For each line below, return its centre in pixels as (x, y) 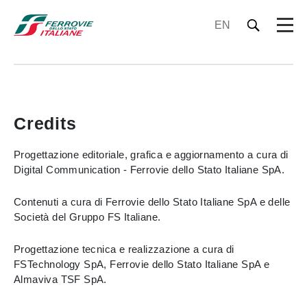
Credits (45, 123)
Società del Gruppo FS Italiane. (89, 217)
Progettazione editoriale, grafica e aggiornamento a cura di (151, 155)
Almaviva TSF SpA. (62, 279)
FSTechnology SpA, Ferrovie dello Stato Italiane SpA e (142, 264)
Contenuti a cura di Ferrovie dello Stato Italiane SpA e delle (152, 202)
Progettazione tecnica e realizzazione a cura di (124, 249)
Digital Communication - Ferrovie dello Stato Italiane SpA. (151, 170)
